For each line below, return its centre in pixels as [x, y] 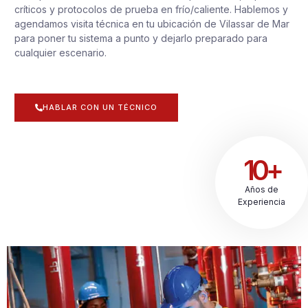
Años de [262, 190]
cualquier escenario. [60, 52]
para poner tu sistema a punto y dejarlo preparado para [141, 38]
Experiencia [262, 202]
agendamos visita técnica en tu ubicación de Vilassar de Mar [152, 23]
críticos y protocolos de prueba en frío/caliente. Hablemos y [151, 9]
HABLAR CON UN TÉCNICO [100, 108]
